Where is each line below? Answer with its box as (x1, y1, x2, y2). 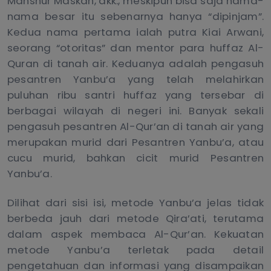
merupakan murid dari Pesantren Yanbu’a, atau (7, 135, 264, 150)
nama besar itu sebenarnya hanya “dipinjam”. (7, 9, 264, 24)
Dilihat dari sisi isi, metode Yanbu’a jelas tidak (7, 195, 264, 211)
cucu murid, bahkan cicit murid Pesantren (7, 151, 264, 166)
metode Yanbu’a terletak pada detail (7, 243, 264, 258)
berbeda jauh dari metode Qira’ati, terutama (7, 211, 264, 226)
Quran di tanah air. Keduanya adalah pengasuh (7, 56, 264, 71)
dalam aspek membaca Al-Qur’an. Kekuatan (7, 227, 264, 242)
